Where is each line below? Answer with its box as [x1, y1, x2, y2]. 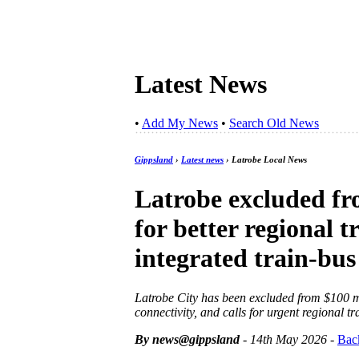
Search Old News [229, 116, 319, 131]
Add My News [142, 116, 218, 131]
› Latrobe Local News [224, 155, 307, 165]
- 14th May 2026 [240, 332, 327, 346]
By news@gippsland [135, 332, 240, 346]
